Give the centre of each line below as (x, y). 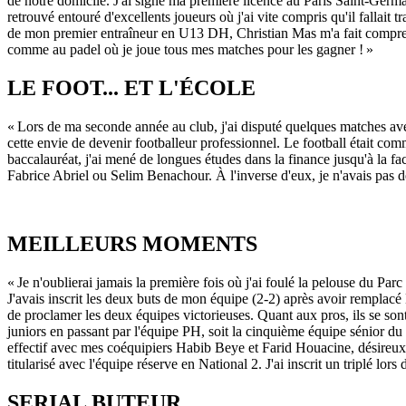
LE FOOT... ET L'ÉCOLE (131, 87)
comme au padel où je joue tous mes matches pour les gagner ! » (190, 49)
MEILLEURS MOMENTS (132, 244)
